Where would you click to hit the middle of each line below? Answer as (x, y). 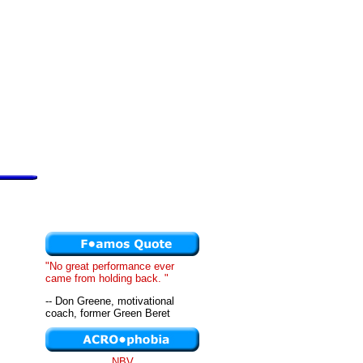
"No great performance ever (110, 266)
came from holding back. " (107, 278)
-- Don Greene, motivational (110, 301)
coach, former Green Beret (108, 314)
